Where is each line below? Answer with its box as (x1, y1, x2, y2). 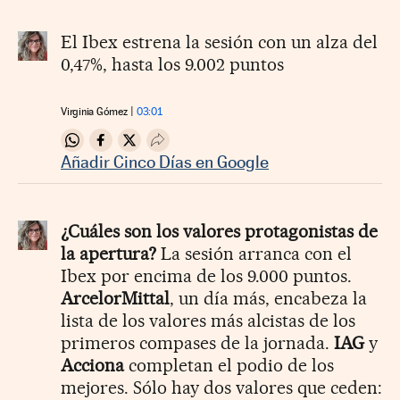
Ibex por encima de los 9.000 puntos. (61, 265, 352, 287)
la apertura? (61, 243, 156, 265)
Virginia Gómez (61, 105, 128, 119)
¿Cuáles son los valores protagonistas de (61, 221, 378, 243)
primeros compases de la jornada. (61, 332, 334, 354)
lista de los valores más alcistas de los (61, 310, 355, 332)
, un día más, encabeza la (170, 287, 367, 310)
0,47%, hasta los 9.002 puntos (61, 54, 284, 76)
